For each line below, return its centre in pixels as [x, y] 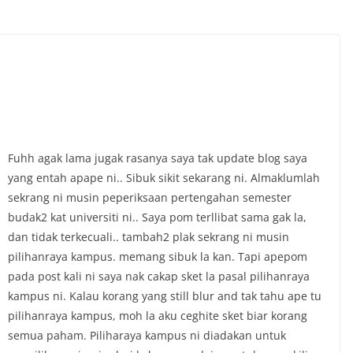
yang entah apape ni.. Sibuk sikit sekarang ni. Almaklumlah [164, 178]
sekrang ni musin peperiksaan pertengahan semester [150, 197]
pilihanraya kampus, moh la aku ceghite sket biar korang [158, 316]
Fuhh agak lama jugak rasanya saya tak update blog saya [158, 158]
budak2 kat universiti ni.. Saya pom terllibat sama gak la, [157, 217]
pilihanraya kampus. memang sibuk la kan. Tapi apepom [158, 256]
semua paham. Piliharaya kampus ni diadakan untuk [147, 335]
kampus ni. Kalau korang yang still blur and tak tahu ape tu [165, 296]
